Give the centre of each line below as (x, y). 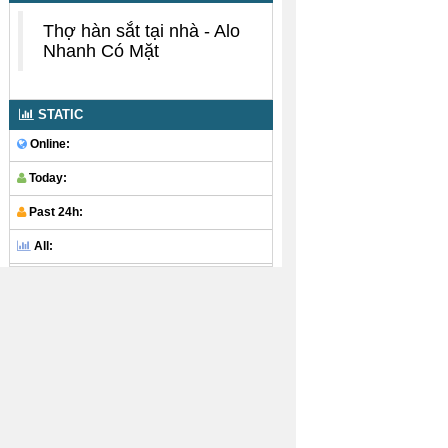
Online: (49, 144)
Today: (47, 178)
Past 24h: (55, 212)
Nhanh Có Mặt (101, 50)
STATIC (58, 114)
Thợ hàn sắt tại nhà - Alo (141, 30)
